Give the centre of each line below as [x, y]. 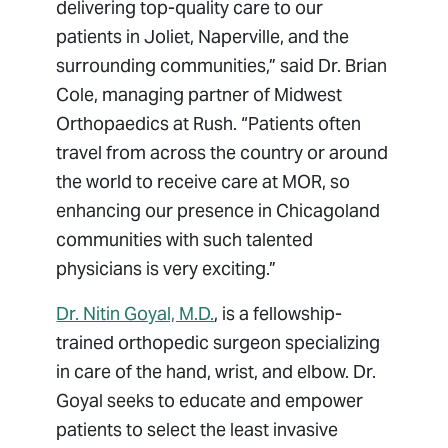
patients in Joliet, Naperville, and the [203, 37]
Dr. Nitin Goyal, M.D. [135, 314]
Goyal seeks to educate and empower [210, 401]
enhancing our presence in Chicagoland [218, 211]
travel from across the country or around [222, 153]
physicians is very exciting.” [166, 269]
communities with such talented [185, 240]
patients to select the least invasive [197, 430]
